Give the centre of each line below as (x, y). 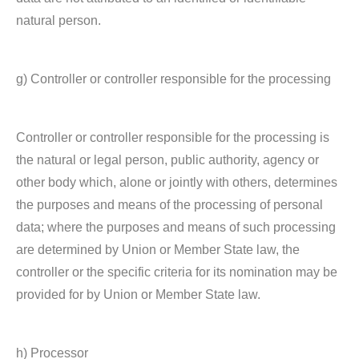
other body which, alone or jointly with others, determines (177, 182)
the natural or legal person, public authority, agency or (167, 160)
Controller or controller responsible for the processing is (173, 137)
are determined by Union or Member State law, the (158, 250)
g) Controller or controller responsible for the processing (173, 79)
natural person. (58, 20)
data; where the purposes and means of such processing (176, 227)
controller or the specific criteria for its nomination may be (177, 272)
